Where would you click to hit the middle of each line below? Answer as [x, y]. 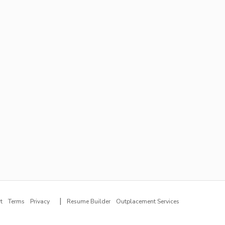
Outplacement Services [148, 201]
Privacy [40, 201]
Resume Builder [89, 201]
